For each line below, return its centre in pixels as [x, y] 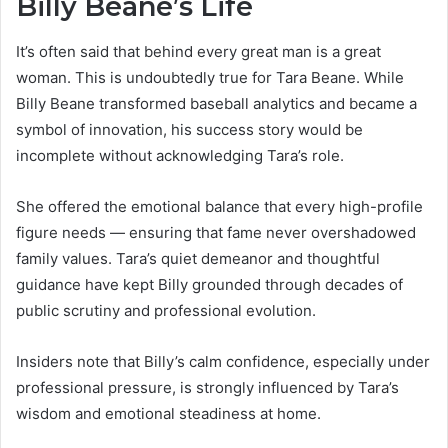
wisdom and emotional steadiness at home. [168, 413]
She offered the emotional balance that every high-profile [219, 206]
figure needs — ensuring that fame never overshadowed [216, 232]
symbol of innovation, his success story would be [189, 129]
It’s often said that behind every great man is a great [198, 51]
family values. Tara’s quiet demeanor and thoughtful [198, 258]
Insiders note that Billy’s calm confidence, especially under [223, 361]
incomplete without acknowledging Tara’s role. [180, 155]
